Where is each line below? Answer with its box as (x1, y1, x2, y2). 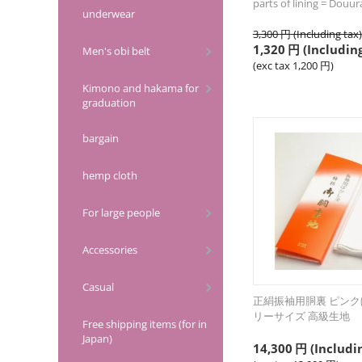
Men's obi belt (82, 44, 150, 58)
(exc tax (252, 58, 293, 73)
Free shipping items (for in (82, 317, 207, 331)
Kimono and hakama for (82, 81, 199, 95)
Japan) (82, 331, 112, 346)
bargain (82, 131, 119, 145)
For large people (82, 205, 160, 220)
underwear (82, 6, 135, 21)
